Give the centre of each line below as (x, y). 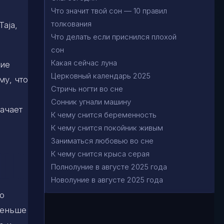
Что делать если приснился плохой (114, 37)
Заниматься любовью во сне (102, 141)
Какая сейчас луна (84, 63)
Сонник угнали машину (91, 102)
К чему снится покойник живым (107, 128)
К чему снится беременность (104, 115)
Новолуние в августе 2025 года (107, 180)
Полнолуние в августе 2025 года (109, 167)
